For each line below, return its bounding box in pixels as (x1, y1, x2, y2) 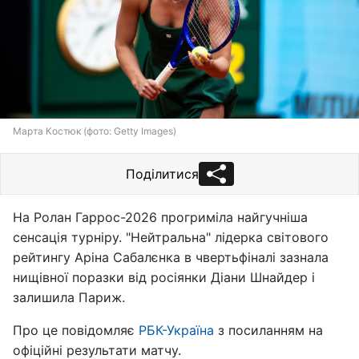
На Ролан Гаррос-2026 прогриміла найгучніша (13, 209, 308, 225)
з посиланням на (214, 322, 323, 338)
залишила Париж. (13, 289, 125, 305)
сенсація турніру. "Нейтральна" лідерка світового (13, 229, 329, 245)
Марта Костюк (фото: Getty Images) (13, 125, 176, 137)
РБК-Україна (139, 322, 214, 338)
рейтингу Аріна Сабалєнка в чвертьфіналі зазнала (13, 249, 329, 265)
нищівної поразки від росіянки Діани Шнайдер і (13, 269, 315, 285)
